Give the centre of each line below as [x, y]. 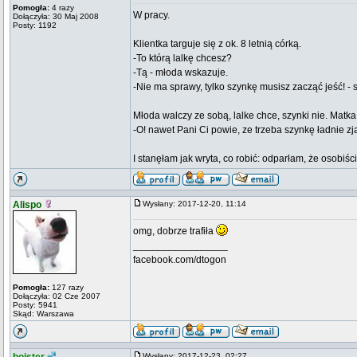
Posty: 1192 [35, 25]
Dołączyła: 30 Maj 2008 [56, 16]
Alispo [27, 205]
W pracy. [151, 15]
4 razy [62, 8]
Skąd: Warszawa [43, 314]
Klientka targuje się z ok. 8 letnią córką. [217, 44]
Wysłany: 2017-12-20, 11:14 [198, 204]
